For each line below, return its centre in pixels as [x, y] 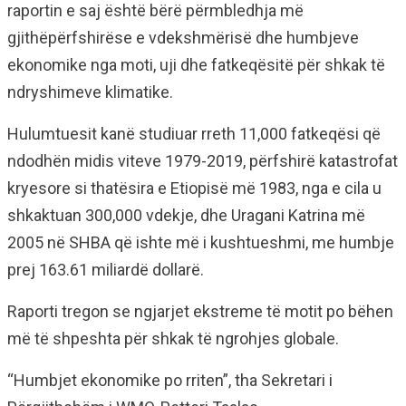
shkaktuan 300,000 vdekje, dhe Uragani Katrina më [186, 215]
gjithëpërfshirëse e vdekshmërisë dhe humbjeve [183, 37]
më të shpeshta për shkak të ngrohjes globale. [173, 338]
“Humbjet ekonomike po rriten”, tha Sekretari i [170, 380]
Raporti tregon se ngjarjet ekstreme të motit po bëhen [200, 311]
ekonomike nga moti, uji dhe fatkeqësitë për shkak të [196, 64]
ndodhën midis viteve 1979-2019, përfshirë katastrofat [203, 160]
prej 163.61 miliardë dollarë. [106, 269]
